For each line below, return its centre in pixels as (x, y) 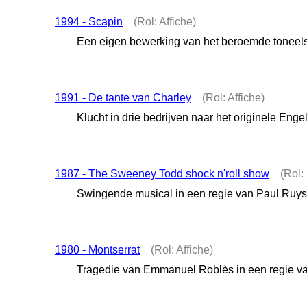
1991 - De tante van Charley (123, 97)
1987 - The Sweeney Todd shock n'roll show (162, 173)
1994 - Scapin (89, 21)
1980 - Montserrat (97, 250)
